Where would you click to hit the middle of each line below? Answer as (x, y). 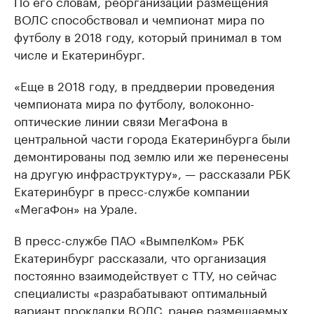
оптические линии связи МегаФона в (121, 120)
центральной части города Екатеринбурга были (152, 137)
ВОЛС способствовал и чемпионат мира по (139, 18)
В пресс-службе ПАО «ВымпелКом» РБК (129, 239)
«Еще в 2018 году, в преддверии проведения (144, 85)
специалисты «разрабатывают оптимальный (141, 292)
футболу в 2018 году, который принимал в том (148, 36)
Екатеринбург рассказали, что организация (140, 257)
